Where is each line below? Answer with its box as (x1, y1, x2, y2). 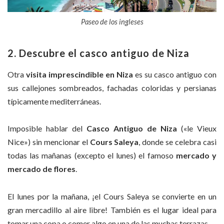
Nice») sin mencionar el (7, 137, 90, 147)
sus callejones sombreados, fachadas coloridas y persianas (7, 82, 216, 92)
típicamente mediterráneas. (7, 96, 101, 106)
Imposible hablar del (7, 123, 86, 133)
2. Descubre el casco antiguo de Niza (7, 46, 189, 59)
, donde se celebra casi (138, 137, 217, 147)
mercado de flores (7, 164, 75, 174)
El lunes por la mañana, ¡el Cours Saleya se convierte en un (7, 191, 216, 201)
